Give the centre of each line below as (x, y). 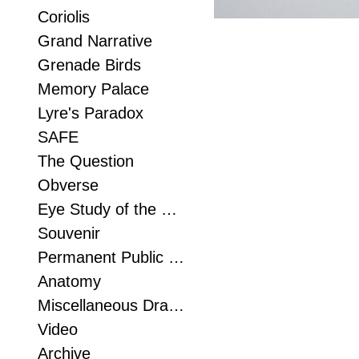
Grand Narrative (95, 41)
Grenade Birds (89, 65)
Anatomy (69, 281)
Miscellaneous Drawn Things (176, 305)
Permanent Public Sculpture (176, 257)
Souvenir (69, 233)
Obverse (68, 185)
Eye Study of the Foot (169, 209)
